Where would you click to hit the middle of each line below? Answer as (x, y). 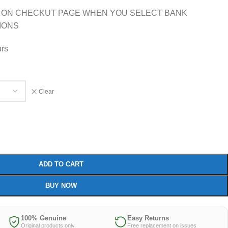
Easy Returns (148, 218)
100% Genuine (44, 218)
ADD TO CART (61, 164)
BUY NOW (61, 186)
